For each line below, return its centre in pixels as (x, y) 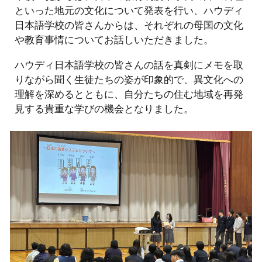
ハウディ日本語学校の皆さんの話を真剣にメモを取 (129, 64)
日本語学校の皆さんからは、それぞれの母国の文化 (129, 25)
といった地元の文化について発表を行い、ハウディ (129, 10)
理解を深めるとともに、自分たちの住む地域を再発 (129, 94)
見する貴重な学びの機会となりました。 (104, 108)
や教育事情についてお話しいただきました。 (114, 39)
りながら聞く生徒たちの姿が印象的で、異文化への (129, 79)
